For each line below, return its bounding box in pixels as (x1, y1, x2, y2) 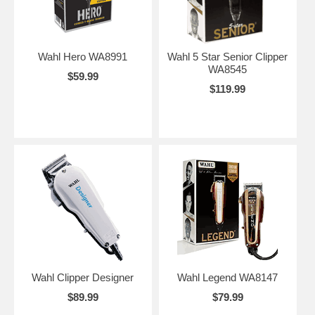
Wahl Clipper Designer (32, 271, 134, 283)
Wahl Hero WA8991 (38, 51, 128, 63)
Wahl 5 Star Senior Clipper (167, 51, 288, 63)
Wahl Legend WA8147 (177, 271, 278, 283)
